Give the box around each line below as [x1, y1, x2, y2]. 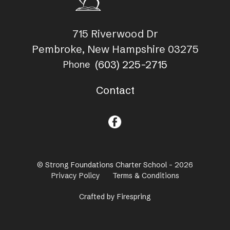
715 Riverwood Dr [72, 27, 158, 40]
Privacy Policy [51, 170, 100, 180]
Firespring [117, 191, 151, 201]
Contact [95, 83, 135, 97]
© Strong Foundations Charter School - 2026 [37, 160, 193, 169]
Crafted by [79, 191, 117, 201]
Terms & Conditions [112, 170, 179, 180]
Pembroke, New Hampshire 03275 [31, 42, 199, 55]
